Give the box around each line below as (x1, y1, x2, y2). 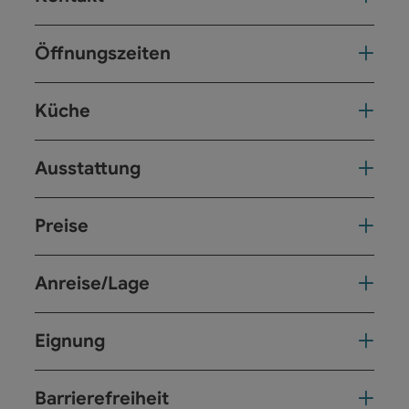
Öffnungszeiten (35, 41, 171, 65)
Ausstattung (35, 156, 141, 180)
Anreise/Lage (35, 271, 150, 295)
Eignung (35, 329, 105, 352)
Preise (35, 214, 89, 237)
